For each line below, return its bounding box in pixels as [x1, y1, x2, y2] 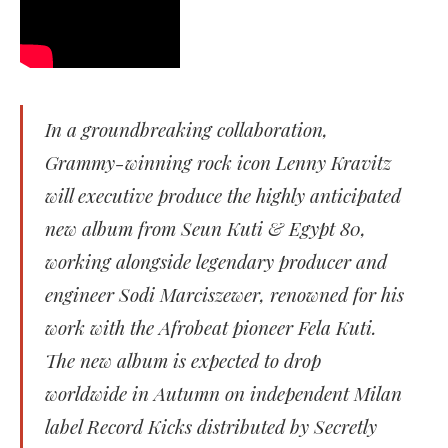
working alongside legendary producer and [45, 247, 387, 274]
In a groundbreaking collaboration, [45, 115, 328, 142]
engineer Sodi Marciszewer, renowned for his [45, 280, 404, 307]
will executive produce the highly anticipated [45, 181, 401, 208]
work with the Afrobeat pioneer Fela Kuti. [45, 313, 377, 340]
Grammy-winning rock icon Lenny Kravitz [45, 148, 391, 175]
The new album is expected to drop [45, 346, 321, 373]
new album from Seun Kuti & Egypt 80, [45, 214, 366, 241]
